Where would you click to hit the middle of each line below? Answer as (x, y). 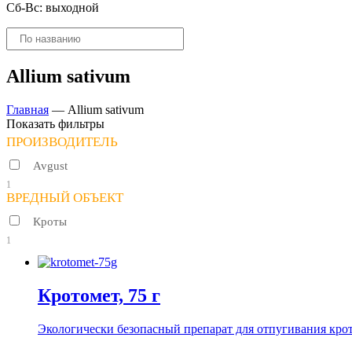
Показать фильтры (55, 123)
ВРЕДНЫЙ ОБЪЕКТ (65, 197)
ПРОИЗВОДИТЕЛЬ (62, 141)
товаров (27, 48)
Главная (27, 109)
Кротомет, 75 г (99, 295)
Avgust (50, 165)
